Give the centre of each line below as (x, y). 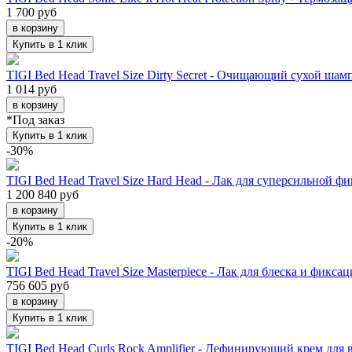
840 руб (57, 194)
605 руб (47, 285)
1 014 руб (31, 89)
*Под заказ (35, 119)
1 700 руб (31, 12)
